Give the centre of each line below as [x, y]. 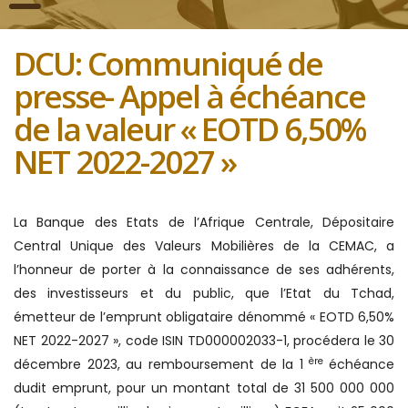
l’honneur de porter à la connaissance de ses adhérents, [204, 270]
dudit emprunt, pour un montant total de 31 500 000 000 [204, 388]
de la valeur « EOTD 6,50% [189, 129]
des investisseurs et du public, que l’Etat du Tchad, [204, 293]
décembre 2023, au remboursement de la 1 [162, 364]
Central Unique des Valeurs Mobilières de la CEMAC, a [204, 246]
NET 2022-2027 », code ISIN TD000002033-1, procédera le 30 [204, 341]
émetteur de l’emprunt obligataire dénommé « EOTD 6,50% [204, 317]
